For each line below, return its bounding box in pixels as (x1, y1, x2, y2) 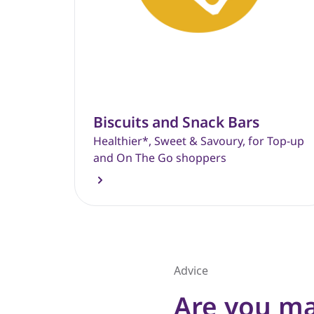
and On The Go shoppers (93, 150, 226, 166)
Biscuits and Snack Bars (93, 112, 259, 132)
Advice (174, 263, 208, 279)
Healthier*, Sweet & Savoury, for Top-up (93, 133, 304, 149)
